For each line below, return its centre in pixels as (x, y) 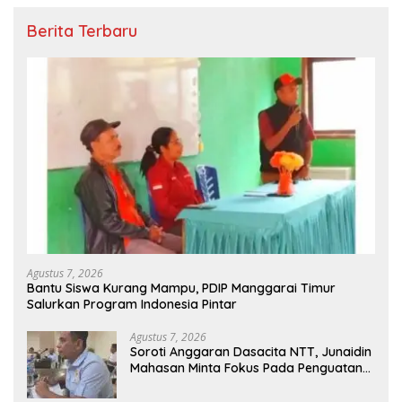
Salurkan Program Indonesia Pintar (132, 304)
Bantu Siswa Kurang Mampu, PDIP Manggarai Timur (181, 288)
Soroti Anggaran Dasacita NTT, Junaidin (251, 351)
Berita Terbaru (82, 31)
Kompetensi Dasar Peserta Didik (227, 384)
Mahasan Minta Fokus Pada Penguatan (246, 367)
